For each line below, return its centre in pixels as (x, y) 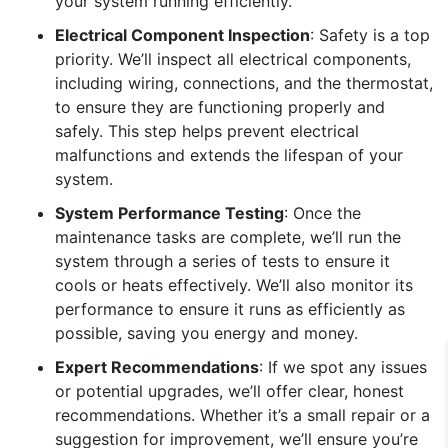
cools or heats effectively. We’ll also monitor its (234, 285)
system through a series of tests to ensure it (222, 261)
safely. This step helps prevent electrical (207, 131)
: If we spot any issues (343, 367)
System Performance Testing (169, 213)
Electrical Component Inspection (182, 35)
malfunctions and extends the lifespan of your (229, 155)
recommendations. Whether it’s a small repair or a (242, 415)
